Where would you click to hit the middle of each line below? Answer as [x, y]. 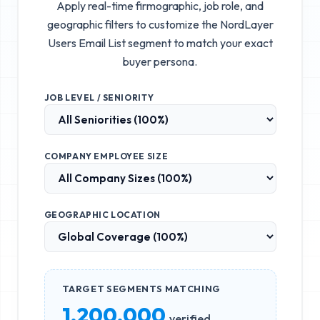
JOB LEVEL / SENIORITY [99, 97]
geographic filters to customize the [133, 24]
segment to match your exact [199, 42]
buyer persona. [160, 61]
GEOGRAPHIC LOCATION [102, 214]
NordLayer [246, 24]
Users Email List [86, 42]
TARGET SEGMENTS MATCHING [141, 288]
